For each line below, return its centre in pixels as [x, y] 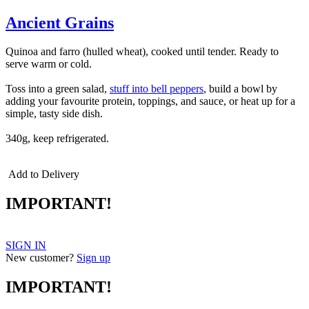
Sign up [93, 258]
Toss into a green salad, [58, 89]
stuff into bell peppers [157, 89]
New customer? [40, 258]
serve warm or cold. [49, 64]
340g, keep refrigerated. [57, 139]
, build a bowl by [240, 89]
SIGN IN [26, 246]
